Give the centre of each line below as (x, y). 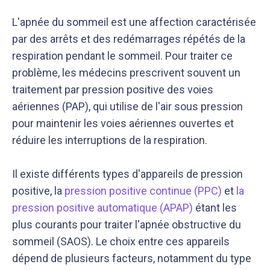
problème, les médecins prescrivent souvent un (126, 73)
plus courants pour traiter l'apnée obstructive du (127, 224)
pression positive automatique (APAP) (102, 208)
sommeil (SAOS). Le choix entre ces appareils (121, 241)
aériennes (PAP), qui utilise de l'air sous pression (127, 106)
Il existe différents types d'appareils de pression (127, 174)
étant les (215, 208)
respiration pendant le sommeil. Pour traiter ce (122, 56)
